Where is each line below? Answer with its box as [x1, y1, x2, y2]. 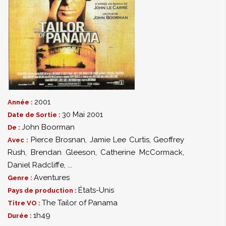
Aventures [34, 173, 70, 182]
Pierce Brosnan [30, 135, 86, 144]
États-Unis [78, 186, 114, 195]
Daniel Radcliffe [8, 160, 64, 169]
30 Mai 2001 [62, 110, 103, 119]
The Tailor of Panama [42, 198, 118, 207]
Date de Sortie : [8, 111, 62, 119]
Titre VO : [8, 199, 42, 207]
